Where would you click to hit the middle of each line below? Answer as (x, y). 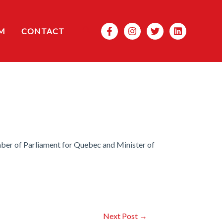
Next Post (121, 216)
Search (95, 30)
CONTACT (43, 31)
